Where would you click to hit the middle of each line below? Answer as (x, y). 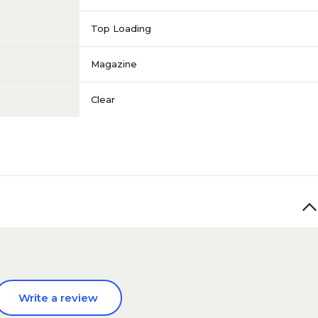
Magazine (114, 64)
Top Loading (121, 28)
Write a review (58, 298)
